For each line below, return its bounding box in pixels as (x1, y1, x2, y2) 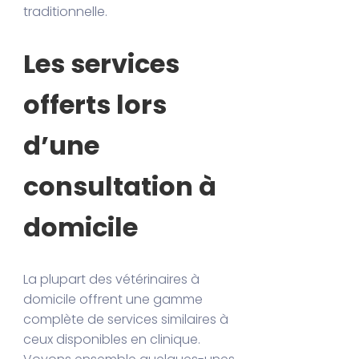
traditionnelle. (23, 2, 108, 22)
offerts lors (23, 86, 167, 123)
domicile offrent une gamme (23, 289, 204, 309)
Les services (23, 45, 180, 82)
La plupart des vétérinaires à (23, 269, 200, 288)
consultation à (23, 167, 217, 204)
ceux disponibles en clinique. (23, 329, 201, 349)
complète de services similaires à (23, 309, 229, 329)
